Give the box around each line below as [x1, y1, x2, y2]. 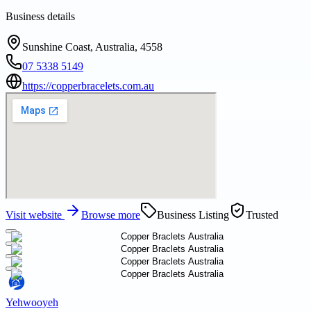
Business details [6, 10, 75, 23]
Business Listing [157, 209, 229, 221]
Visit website [6, 209, 65, 221]
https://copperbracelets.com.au [22, 80, 154, 92]
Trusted [246, 209, 278, 221]
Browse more [81, 209, 140, 221]
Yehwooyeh [6, 296, 58, 309]
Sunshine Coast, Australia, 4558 [22, 41, 162, 53]
